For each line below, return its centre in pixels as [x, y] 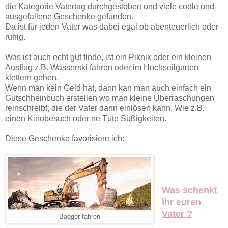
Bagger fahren [79, 217]
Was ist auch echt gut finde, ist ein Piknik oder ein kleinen [108, 57]
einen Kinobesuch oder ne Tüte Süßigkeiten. [86, 118]
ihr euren [181, 202]
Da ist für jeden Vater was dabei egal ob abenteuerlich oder [112, 26]
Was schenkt [189, 190]
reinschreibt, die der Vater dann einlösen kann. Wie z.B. [105, 108]
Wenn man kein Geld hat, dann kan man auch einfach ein [108, 88]
